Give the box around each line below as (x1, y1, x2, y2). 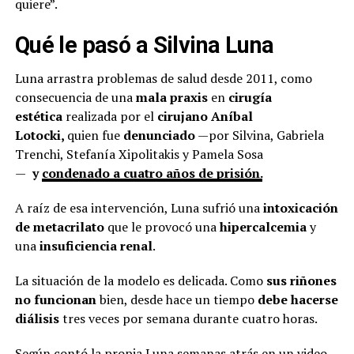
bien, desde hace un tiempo (96, 290, 254, 308)
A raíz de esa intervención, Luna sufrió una (14, 198, 263, 217)
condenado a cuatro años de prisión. (41, 164, 262, 182)
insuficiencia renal (39, 236, 153, 254)
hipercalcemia (216, 217, 310, 235)
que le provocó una (104, 217, 217, 235)
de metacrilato (14, 217, 104, 235)
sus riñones (265, 271, 337, 289)
